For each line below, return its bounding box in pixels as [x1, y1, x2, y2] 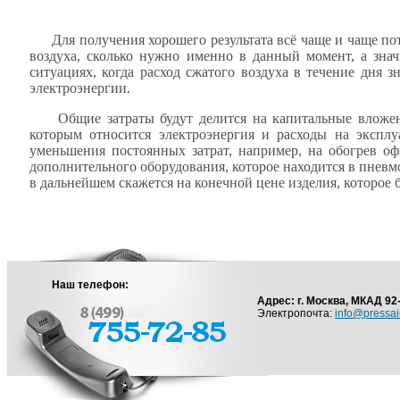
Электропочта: [257, 307, 335, 320]
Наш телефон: [52, 279, 129, 291]
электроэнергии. [29, 80, 130, 96]
